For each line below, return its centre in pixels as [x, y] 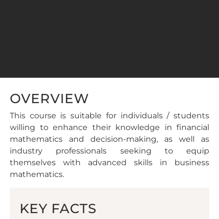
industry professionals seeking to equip [109, 151]
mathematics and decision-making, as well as [109, 139]
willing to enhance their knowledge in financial [109, 128]
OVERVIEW [49, 99]
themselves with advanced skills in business [109, 163]
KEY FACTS [58, 208]
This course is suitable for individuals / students [109, 116]
